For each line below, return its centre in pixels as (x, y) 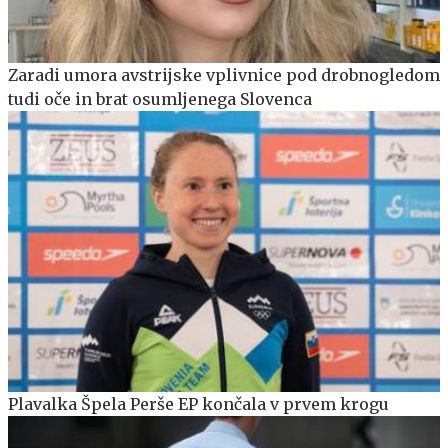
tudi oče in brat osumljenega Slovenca (160, 99)
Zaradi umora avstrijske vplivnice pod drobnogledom (224, 75)
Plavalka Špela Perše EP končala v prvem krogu (198, 404)
